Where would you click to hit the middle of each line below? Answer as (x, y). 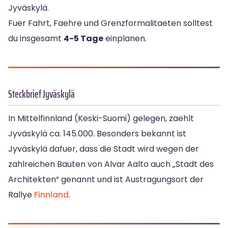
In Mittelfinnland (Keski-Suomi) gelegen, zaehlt (101, 119)
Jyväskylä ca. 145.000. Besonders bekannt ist (97, 134)
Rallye (21, 195)
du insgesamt (36, 39)
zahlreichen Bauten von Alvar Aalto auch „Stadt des (111, 164)
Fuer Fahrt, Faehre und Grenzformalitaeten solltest (110, 23)
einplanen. (125, 39)
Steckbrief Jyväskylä (41, 94)
